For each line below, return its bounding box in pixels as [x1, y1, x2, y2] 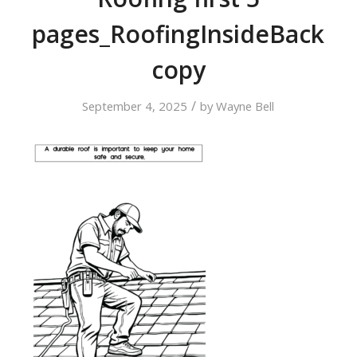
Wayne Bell [216, 98, 275, 114]
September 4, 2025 [82, 98, 188, 114]
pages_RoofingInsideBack [32, 18, 325, 50]
